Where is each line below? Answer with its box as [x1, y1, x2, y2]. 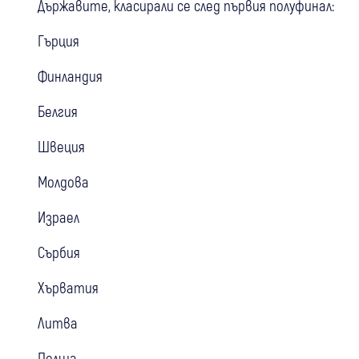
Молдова [38, 171, 89, 191]
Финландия [38, 66, 103, 85]
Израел [38, 207, 79, 226]
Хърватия [38, 277, 99, 296]
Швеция [38, 136, 85, 155]
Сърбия [38, 242, 80, 261]
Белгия [38, 101, 78, 120]
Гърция [38, 30, 79, 50]
